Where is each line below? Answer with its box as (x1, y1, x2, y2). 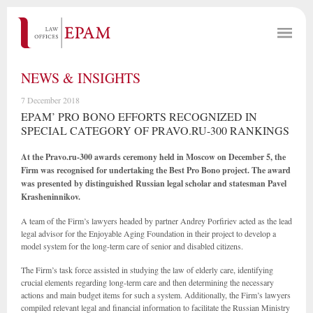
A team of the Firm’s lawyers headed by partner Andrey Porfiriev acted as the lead (21, 215, 292, 226)
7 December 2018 (21, 94, 80, 105)
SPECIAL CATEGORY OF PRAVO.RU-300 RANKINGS (21, 123, 289, 138)
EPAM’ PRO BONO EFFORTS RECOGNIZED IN (21, 109, 257, 124)
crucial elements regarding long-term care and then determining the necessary (21, 277, 274, 288)
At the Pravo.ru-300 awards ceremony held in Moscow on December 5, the (21, 151, 286, 163)
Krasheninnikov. (21, 191, 80, 203)
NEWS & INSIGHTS (21, 68, 140, 87)
